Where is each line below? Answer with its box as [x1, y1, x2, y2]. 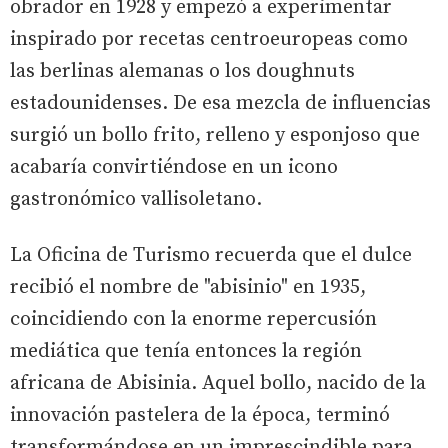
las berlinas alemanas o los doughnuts [10, 58, 355, 84]
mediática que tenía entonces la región [10, 338, 362, 364]
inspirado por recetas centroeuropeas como [10, 26, 408, 52]
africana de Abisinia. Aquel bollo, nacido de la [10, 370, 426, 396]
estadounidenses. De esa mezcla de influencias [10, 90, 431, 116]
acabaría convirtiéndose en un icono [10, 154, 338, 180]
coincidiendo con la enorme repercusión [10, 306, 377, 332]
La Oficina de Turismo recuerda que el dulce [10, 242, 412, 268]
